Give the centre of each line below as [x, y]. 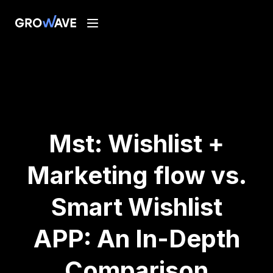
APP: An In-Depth [136, 239]
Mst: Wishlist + [136, 144]
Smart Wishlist [136, 207]
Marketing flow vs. [136, 175]
